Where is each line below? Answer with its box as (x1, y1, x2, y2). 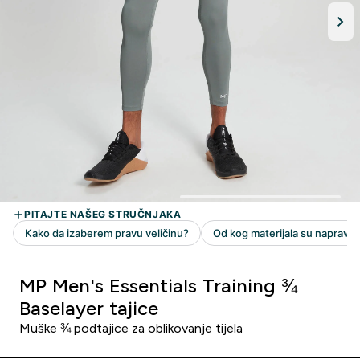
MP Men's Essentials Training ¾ (19, 275, 297, 297)
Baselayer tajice (19, 297, 158, 319)
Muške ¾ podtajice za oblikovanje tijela (19, 321, 243, 335)
